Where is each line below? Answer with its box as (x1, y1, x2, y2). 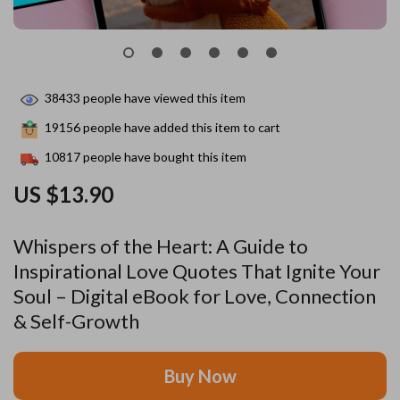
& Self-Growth (13, 309, 139, 333)
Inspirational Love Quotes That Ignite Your (13, 259, 380, 283)
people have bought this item (80, 149, 246, 165)
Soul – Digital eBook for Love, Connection (13, 284, 376, 308)
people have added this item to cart (80, 120, 280, 136)
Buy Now (163, 365, 237, 387)
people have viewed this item (80, 90, 246, 106)
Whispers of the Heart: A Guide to (13, 234, 308, 258)
